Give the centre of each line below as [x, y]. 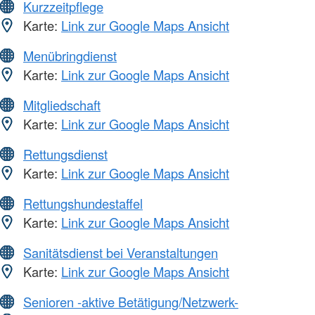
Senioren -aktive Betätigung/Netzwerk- [131, 302]
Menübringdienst [70, 56]
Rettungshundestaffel [83, 204]
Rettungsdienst [65, 154]
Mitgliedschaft [62, 105]
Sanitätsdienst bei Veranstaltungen [121, 253]
